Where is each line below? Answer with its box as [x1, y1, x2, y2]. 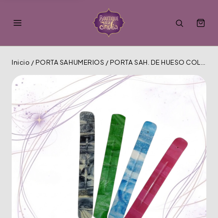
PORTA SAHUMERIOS [35, 58, 105, 66]
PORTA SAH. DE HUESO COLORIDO [109, 58, 201, 66]
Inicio [12, 58, 30, 66]
